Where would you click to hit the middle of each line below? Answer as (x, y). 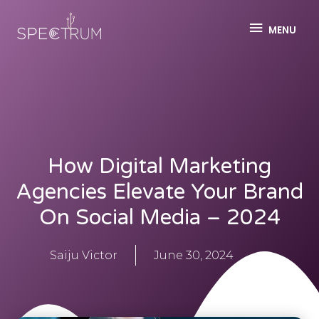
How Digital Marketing (159, 167)
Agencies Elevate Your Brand (159, 192)
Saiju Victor (84, 256)
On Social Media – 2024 (159, 218)
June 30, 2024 (194, 256)
